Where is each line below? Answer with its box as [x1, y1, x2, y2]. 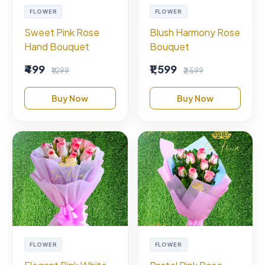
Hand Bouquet [24, 40, 89, 53]
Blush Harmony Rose [149, 25, 240, 38]
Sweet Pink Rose [24, 25, 99, 38]
